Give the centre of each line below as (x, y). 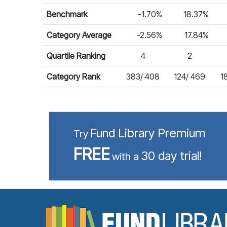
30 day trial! (171, 156)
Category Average (79, 35)
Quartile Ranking (76, 56)
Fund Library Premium (148, 133)
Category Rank (73, 77)
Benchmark (67, 14)
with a (125, 157)
